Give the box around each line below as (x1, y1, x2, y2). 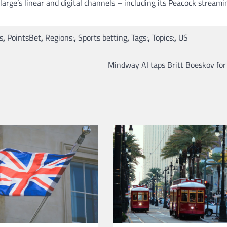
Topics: (152, 31, 174, 44)
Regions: (45, 31, 74, 44)
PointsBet (7, 31, 41, 44)
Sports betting (78, 31, 127, 44)
